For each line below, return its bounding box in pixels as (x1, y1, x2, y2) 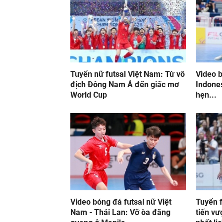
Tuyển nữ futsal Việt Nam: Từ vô (70, 69, 185, 79)
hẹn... (196, 90, 217, 100)
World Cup (70, 90, 107, 100)
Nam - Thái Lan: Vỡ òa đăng (70, 208, 170, 217)
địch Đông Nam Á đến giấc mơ (70, 80, 179, 89)
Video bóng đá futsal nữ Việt (70, 197, 171, 207)
